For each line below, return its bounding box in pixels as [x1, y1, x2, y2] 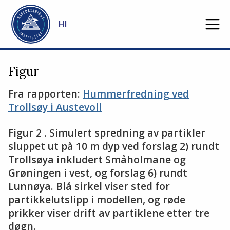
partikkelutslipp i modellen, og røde [8, 193, 185, 206]
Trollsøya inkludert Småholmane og [8, 152, 186, 166]
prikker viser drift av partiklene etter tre [8, 206, 209, 220]
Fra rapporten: [8, 87, 83, 101]
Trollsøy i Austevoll [8, 100, 102, 114]
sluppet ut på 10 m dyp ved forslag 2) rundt [8, 139, 219, 153]
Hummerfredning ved [83, 87, 189, 101]
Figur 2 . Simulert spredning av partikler [8, 126, 205, 140]
